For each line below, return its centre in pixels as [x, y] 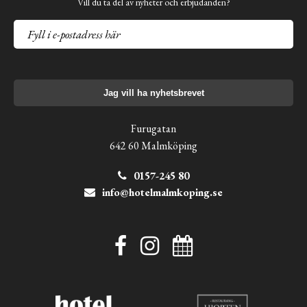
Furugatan [153, 128]
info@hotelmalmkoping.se [162, 192]
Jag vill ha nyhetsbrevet [153, 93]
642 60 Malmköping [153, 145]
